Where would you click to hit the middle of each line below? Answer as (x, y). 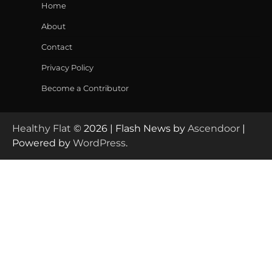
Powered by (42, 143)
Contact (57, 47)
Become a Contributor (85, 88)
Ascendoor (214, 129)
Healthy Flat (42, 129)
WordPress (99, 143)
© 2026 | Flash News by (129, 129)
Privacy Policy (67, 68)
